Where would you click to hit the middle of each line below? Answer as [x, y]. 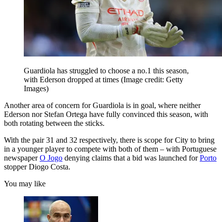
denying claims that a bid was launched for [131, 158]
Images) [36, 89]
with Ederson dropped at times [72, 80]
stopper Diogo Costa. [37, 167]
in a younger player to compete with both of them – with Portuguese [110, 149]
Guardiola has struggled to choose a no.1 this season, [106, 71]
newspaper [22, 158]
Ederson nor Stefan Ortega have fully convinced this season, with [106, 114]
